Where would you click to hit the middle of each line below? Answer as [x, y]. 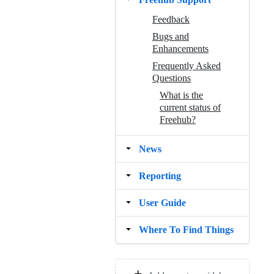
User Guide [162, 203]
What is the [181, 95]
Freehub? [178, 120]
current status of [190, 108]
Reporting [160, 176]
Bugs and [171, 37]
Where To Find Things [186, 230]
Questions [172, 78]
